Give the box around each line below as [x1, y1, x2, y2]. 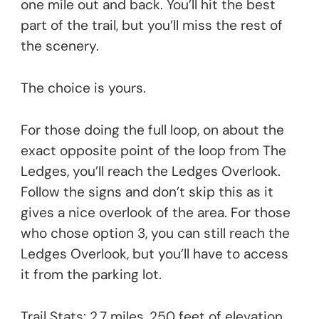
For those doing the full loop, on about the [21, 121, 284, 140]
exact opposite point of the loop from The [21, 142, 286, 160]
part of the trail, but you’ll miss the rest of [21, 16, 283, 35]
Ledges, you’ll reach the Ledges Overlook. [21, 162, 281, 181]
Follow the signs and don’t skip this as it [21, 183, 273, 202]
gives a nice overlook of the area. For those [21, 204, 291, 222]
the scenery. [21, 37, 99, 56]
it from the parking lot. [21, 266, 162, 284]
